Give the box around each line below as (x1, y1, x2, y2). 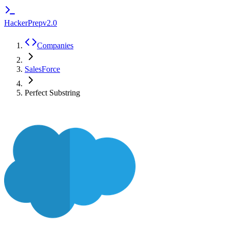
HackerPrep (4, 18, 43, 27)
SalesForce (25, 65, 60, 73)
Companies (37, 41, 73, 50)
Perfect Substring (25, 88, 80, 97)
